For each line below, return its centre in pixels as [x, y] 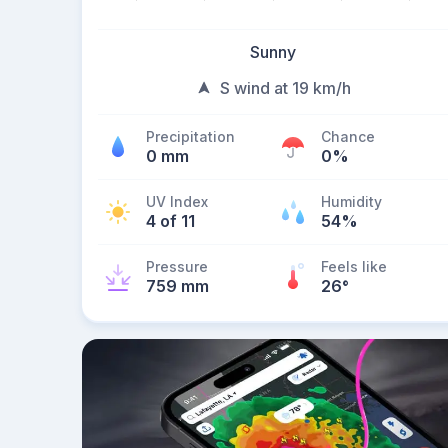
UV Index [177, 201]
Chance [348, 136]
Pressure [177, 266]
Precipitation [190, 136]
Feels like [354, 266]
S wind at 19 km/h [285, 88]
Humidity [351, 201]
